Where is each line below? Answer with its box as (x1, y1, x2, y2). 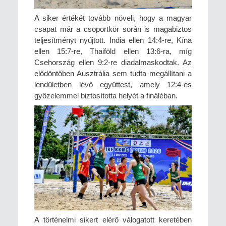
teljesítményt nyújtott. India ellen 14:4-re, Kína (34, 36, 192, 45)
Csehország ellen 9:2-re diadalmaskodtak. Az (34, 58, 192, 67)
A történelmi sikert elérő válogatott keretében (34, 215, 192, 224)
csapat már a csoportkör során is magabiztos (34, 25, 192, 34)
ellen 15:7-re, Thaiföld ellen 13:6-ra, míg (34, 47, 192, 56)
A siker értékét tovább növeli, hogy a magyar (34, 14, 192, 23)
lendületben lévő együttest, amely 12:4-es (34, 80, 192, 89)
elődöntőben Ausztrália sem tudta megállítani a (34, 69, 192, 78)
